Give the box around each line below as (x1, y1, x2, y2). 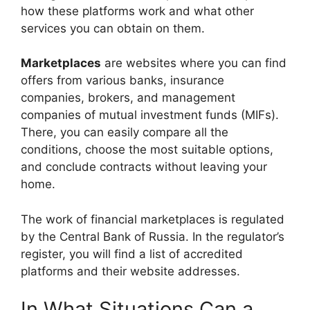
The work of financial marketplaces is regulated (21, 212, 284, 226)
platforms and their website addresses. (21, 264, 240, 278)
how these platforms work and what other (21, 3, 254, 18)
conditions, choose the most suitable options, (21, 143, 273, 157)
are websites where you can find (101, 56, 286, 71)
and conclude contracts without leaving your (21, 160, 267, 174)
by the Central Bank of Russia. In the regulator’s (21, 229, 284, 244)
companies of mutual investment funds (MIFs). (21, 108, 279, 122)
